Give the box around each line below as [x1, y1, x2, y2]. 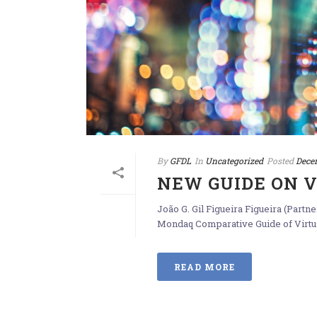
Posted [267, 155, 294, 167]
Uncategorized [205, 155, 263, 167]
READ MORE [174, 261, 235, 273]
